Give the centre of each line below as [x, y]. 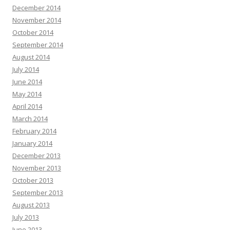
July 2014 [26, 70]
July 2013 [26, 217]
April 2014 [27, 107]
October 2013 [33, 180]
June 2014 [27, 82]
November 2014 [37, 20]
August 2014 [31, 57]
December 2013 [36, 156]
